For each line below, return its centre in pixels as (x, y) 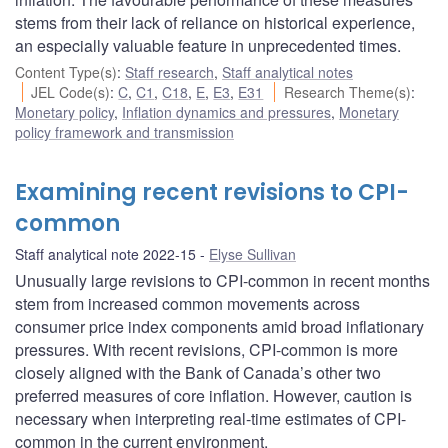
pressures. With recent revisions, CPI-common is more (206, 350)
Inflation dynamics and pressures (226, 112)
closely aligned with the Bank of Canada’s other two (198, 373)
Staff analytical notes (287, 72)
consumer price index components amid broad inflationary (219, 327)
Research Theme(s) (347, 92)
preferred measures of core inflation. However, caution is (213, 396)
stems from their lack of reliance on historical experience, (215, 23)
